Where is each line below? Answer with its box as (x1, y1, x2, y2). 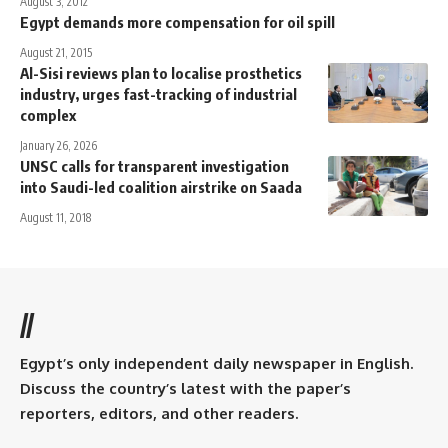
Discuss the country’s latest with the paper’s (20, 378, 351, 398)
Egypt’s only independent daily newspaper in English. (20, 353, 413, 373)
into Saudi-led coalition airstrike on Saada (20, 177, 302, 196)
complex (20, 105, 76, 124)
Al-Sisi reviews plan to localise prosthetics (20, 63, 302, 82)
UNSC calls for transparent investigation (20, 156, 289, 175)
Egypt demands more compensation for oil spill (20, 12, 335, 31)
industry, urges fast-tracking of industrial (20, 84, 297, 103)
